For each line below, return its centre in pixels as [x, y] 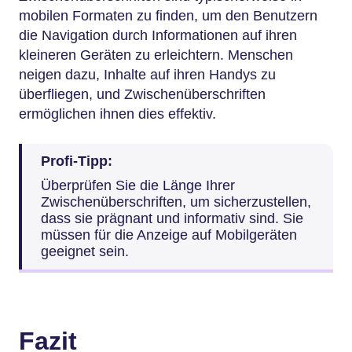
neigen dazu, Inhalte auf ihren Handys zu [147, 75]
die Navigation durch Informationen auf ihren [158, 35]
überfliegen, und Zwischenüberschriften [142, 94]
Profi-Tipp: [79, 161]
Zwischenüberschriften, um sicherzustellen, [176, 202]
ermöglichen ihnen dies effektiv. [117, 114]
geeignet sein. [85, 251]
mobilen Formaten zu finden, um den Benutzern [168, 16]
